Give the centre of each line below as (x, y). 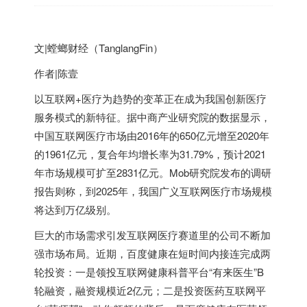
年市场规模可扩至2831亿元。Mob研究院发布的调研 (153, 172)
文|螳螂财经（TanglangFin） (99, 48)
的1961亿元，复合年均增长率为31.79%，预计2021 (150, 154)
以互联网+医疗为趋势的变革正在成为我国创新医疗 (150, 98)
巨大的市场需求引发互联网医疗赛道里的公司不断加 (152, 235)
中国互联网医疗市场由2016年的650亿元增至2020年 (152, 135)
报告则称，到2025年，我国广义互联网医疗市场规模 (153, 191)
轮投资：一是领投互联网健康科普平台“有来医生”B (149, 272)
